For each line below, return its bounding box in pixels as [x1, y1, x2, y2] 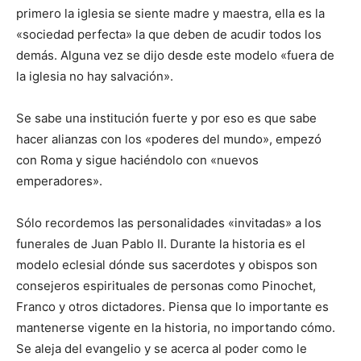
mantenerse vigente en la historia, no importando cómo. [16, 320, 335, 336]
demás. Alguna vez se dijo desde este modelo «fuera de [16, 48, 334, 64]
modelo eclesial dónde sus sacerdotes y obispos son [16, 257, 317, 273]
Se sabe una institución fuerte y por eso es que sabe [16, 110, 317, 127]
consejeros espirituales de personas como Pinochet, [16, 278, 316, 294]
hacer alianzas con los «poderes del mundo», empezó [16, 131, 322, 147]
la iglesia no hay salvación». [16, 68, 173, 85]
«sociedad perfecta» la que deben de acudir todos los [16, 27, 322, 43]
